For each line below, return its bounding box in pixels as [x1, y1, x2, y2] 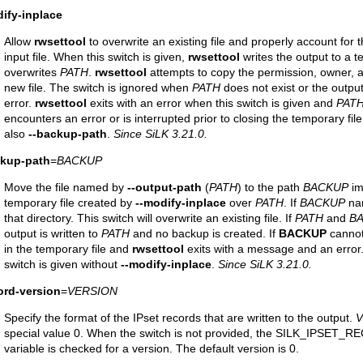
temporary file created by [4, 196, 135, 209]
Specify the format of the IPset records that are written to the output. [4, 311, 356, 324]
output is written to [4, 227, 101, 240]
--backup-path [28, 127, 107, 140]
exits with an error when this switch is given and [87, 96, 336, 109]
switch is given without [4, 258, 121, 271]
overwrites [4, 66, 60, 79]
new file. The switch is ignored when [4, 81, 192, 94]
